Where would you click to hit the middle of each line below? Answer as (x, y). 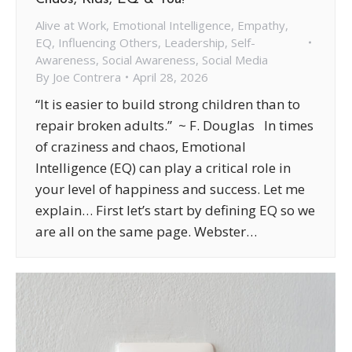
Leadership (194, 42)
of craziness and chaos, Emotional (141, 146)
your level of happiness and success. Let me (170, 189)
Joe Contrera (87, 77)
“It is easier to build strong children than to (168, 104)
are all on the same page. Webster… (146, 231)
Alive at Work (71, 25)
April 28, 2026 (170, 77)
